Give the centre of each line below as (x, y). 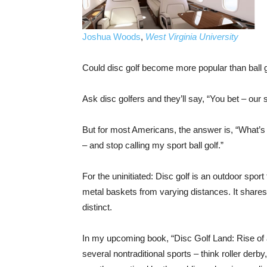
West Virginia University (192, 37)
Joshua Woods (111, 37)
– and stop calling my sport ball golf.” (153, 145)
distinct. (97, 207)
